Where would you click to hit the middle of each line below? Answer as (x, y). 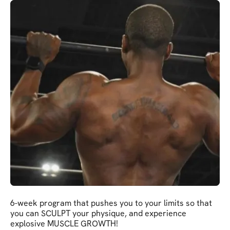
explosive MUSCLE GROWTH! (64, 223)
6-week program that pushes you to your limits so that (111, 203)
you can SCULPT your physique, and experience (98, 213)
